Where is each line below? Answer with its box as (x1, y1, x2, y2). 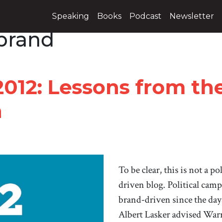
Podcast (129, 11, 162, 21)
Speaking (52, 11, 89, 21)
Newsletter (169, 11, 214, 21)
